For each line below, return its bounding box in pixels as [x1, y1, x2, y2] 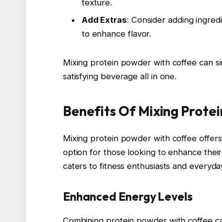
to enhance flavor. [81, 29, 152, 39]
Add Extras [81, 15, 127, 25]
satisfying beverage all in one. [62, 71, 177, 81]
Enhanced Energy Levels [62, 189, 193, 204]
